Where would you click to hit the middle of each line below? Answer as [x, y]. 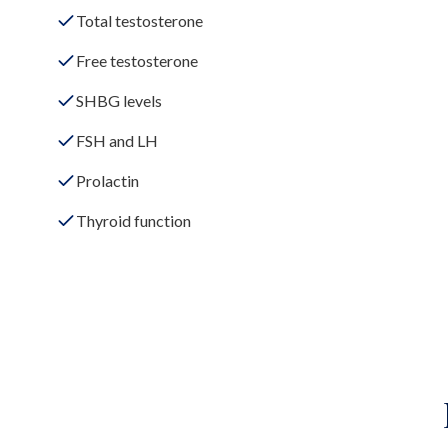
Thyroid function [133, 220]
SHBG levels [119, 100]
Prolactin [107, 180]
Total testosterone [139, 20]
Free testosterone [137, 60]
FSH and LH [117, 140]
